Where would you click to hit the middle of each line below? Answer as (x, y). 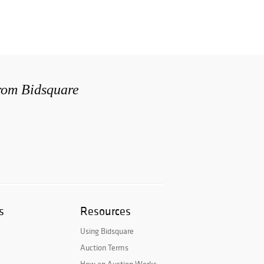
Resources (105, 211)
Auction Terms (104, 248)
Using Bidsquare (107, 231)
